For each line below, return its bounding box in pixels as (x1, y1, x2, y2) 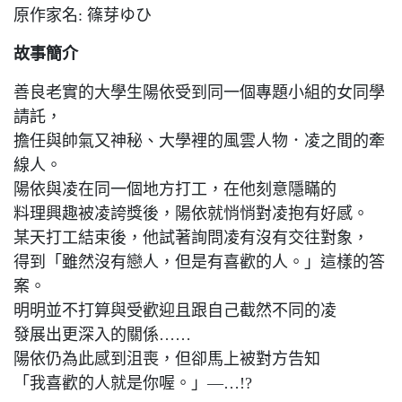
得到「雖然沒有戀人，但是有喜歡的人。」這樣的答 (13, 253, 385, 271)
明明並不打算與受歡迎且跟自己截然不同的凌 (13, 301, 336, 319)
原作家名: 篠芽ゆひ (13, 6, 152, 24)
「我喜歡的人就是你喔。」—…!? (13, 374, 252, 392)
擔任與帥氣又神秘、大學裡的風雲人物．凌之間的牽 (13, 132, 385, 150)
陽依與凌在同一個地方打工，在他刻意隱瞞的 (13, 180, 336, 198)
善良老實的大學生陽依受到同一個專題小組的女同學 (13, 83, 385, 101)
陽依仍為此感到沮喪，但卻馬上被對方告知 (13, 350, 320, 368)
